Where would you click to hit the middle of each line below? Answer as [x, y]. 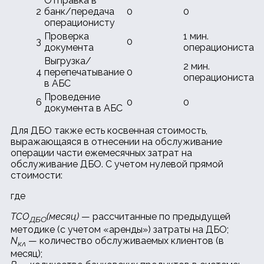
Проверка [67, 36]
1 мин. [196, 36]
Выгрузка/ [68, 61]
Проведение [72, 97]
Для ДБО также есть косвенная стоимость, [109, 130]
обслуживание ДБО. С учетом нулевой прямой [117, 164]
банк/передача [79, 11]
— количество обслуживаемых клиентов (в [125, 240]
